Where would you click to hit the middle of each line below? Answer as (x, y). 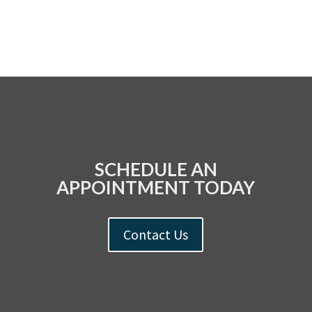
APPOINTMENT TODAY (156, 188)
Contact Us (156, 235)
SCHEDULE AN (156, 170)
